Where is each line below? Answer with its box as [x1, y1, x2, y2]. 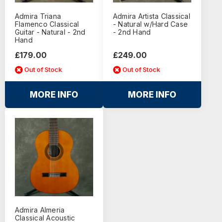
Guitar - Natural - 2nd [14, 27, 86, 36]
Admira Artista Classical [112, 11, 190, 20]
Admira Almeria [14, 205, 65, 214]
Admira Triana [14, 11, 61, 20]
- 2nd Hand [112, 27, 151, 36]
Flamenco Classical [14, 19, 79, 28]
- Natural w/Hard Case [112, 19, 188, 28]
